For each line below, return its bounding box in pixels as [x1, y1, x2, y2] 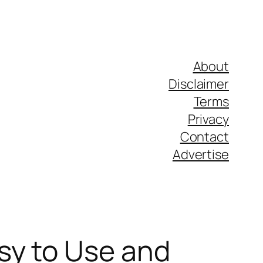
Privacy [187, 110, 229, 128]
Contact [180, 128, 229, 146]
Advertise [172, 146, 229, 163]
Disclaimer [168, 75, 229, 93]
